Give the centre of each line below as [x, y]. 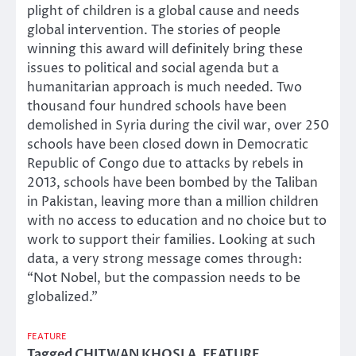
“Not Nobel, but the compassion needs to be [164, 279]
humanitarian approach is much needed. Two [164, 88]
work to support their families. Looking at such [171, 240]
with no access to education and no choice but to [177, 221]
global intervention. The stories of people [154, 31]
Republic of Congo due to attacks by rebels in [165, 164]
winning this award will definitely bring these [165, 50]
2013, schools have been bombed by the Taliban [172, 183]
